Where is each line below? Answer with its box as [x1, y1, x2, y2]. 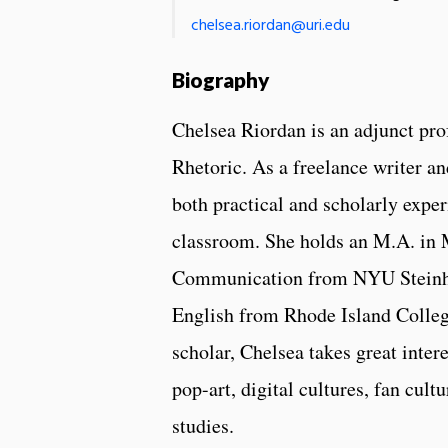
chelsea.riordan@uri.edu [191, 12, 350, 39]
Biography [172, 66, 270, 92]
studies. [172, 411, 241, 439]
